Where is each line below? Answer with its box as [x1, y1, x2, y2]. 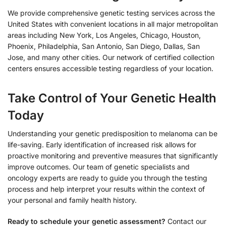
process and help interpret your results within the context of [8, 185, 205, 194]
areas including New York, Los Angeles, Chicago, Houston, [8, 31, 201, 40]
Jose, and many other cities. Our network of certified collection [8, 53, 214, 62]
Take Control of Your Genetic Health [8, 91, 216, 106]
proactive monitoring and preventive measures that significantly [8, 151, 218, 160]
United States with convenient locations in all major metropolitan [8, 20, 218, 29]
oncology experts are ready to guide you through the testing [8, 174, 207, 183]
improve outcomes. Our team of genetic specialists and [8, 162, 190, 172]
